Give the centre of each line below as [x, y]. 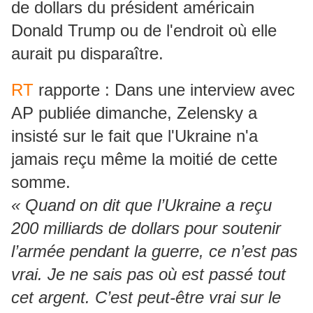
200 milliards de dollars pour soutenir [146, 228]
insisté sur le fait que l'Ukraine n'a [134, 136]
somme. [41, 182]
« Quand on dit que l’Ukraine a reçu [141, 205]
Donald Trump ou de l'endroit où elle [144, 30]
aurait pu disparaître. [87, 53]
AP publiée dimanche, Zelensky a [134, 112]
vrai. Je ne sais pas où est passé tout [148, 274]
